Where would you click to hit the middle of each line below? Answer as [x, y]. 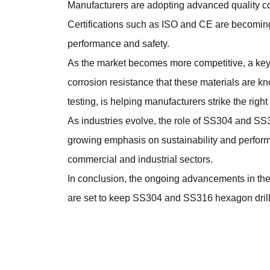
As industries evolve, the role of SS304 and [160, 121]
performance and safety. [118, 44]
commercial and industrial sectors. [140, 160]
